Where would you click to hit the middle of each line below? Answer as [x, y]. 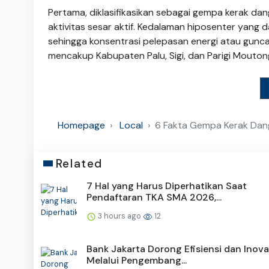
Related [79, 163]
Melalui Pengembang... [137, 260]
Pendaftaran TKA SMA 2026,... [154, 197]
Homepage [81, 125]
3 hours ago [119, 216]
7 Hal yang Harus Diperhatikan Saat [167, 186]
